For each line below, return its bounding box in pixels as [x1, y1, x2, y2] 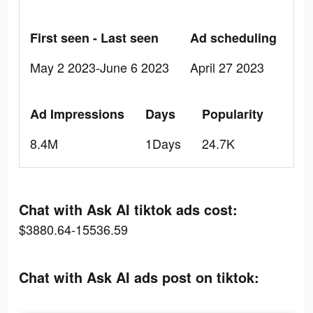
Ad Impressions [30, 105, 124, 123]
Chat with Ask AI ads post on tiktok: [19, 267, 259, 287]
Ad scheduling [190, 29, 277, 47]
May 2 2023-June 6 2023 [30, 58, 169, 76]
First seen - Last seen [30, 29, 159, 47]
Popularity [202, 105, 263, 123]
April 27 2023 [190, 58, 264, 76]
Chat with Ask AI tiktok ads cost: [19, 199, 238, 219]
